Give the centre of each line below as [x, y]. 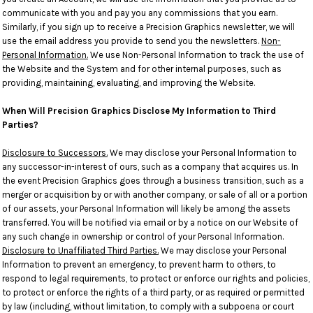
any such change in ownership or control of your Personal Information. [143, 236]
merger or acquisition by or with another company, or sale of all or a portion [155, 195]
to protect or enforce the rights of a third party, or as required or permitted [153, 292]
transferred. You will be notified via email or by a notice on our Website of [150, 223]
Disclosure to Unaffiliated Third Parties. [80, 250]
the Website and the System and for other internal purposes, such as [142, 69]
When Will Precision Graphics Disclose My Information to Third [139, 111]
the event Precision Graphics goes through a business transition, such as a [153, 181]
